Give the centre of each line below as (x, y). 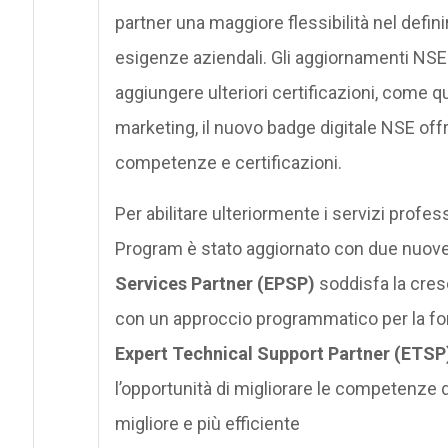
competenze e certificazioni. (228, 162)
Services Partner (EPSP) (214, 283)
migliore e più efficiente (207, 423)
